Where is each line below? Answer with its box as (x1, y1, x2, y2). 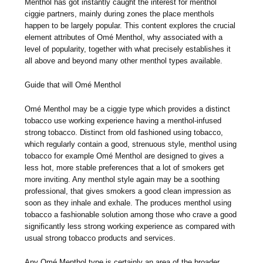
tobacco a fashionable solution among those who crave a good (25, 210, 237, 219)
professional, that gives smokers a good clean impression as (25, 186, 232, 195)
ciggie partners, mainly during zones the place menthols (25, 9, 215, 18)
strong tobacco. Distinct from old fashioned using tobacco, (25, 127, 224, 137)
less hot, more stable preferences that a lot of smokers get (25, 163, 225, 172)
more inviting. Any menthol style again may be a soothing (25, 174, 220, 184)
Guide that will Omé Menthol (25, 80, 122, 89)
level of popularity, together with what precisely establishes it (25, 44, 231, 53)
